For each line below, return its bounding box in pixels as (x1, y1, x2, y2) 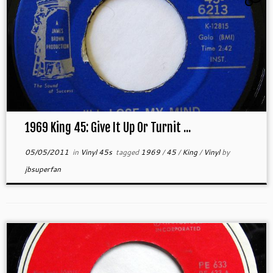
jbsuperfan (24, 164, 61, 175)
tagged (113, 147, 141, 158)
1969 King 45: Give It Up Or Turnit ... (24, 120, 191, 136)
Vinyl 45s (80, 147, 114, 158)
